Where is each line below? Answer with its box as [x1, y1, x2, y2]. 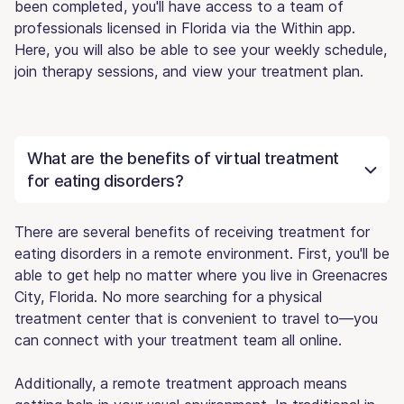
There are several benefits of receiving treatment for [14, 222, 370, 241]
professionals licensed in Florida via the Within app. [14, 18, 355, 37]
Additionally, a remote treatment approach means [14, 373, 347, 392]
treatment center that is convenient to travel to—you [14, 308, 378, 327]
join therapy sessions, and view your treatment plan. [14, 61, 363, 80]
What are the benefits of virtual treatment [27, 148, 339, 168]
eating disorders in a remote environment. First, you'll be [14, 243, 390, 262]
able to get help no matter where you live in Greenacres [14, 265, 388, 284]
